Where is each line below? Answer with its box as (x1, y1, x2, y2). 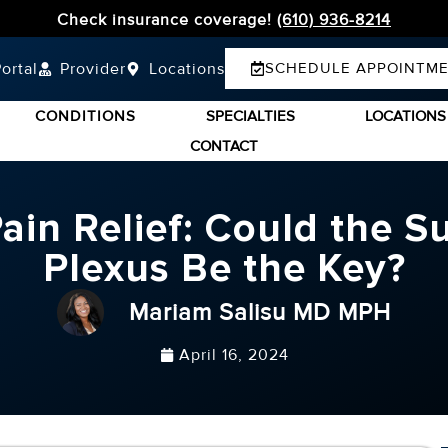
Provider (60, 58, 126, 79)
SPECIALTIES (205, 106, 295, 125)
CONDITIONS (34, 106, 136, 125)
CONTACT (190, 136, 258, 155)
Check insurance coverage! (57, 10, 277, 30)
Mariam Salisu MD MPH (129, 297, 391, 327)
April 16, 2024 (178, 344, 289, 365)
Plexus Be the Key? (42, 243, 406, 293)
